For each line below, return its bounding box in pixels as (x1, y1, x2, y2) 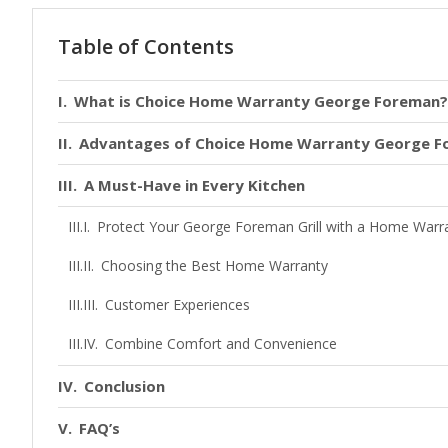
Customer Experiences (104, 294, 250, 314)
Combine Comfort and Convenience (104, 333, 337, 353)
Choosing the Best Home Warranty (100, 255, 328, 275)
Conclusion (84, 375, 165, 396)
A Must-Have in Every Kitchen (84, 174, 305, 195)
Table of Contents (58, 32, 234, 60)
